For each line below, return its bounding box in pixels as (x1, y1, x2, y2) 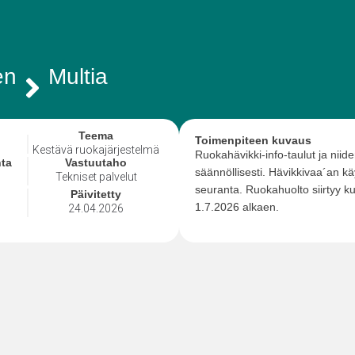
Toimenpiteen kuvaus (194, 134, 311, 147)
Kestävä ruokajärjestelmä (32, 143, 160, 156)
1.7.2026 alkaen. (194, 200, 282, 213)
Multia (48, 64, 108, 89)
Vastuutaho (65, 156, 128, 169)
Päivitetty (71, 188, 122, 200)
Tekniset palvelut (55, 170, 137, 183)
